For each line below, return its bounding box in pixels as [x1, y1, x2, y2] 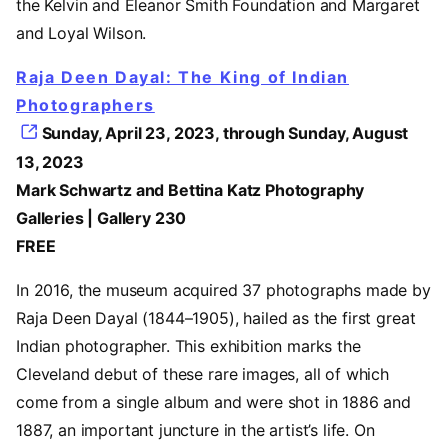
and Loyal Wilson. [16, 22, 147, 43]
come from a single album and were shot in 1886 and [16, 392, 411, 413]
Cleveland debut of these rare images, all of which [16, 364, 389, 385]
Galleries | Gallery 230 [16, 208, 187, 229]
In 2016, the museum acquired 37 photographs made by [16, 280, 431, 301]
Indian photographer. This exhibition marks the [16, 336, 361, 357]
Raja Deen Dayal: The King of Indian [16, 66, 350, 87]
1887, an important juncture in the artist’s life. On [16, 420, 375, 441]
